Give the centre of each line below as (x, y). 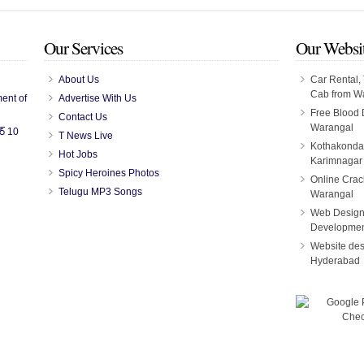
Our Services (83, 48)
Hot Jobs (78, 155)
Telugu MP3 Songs (100, 192)
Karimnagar (336, 161)
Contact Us (83, 117)
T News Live (86, 136)
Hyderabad (335, 261)
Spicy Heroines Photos (109, 173)
